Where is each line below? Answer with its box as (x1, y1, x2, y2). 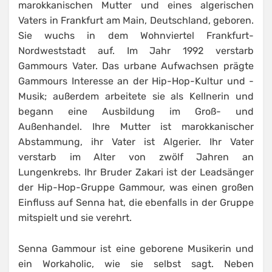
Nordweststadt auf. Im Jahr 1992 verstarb (18, 45, 254, 57)
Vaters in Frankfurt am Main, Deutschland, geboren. (18, 15, 254, 27)
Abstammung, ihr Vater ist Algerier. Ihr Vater (18, 136, 254, 148)
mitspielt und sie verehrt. (18, 212, 132, 224)
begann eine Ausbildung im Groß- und (18, 106, 254, 118)
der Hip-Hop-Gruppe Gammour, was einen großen (18, 182, 254, 194)
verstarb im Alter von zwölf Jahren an (18, 151, 254, 163)
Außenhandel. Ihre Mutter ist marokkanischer (18, 121, 254, 133)
